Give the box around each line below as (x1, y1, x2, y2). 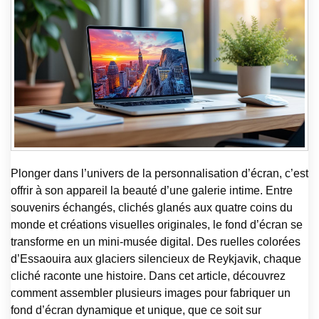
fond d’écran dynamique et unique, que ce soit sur (11, 303, 261, 316)
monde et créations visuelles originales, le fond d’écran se (11, 218, 303, 231)
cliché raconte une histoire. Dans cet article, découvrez (11, 269, 286, 282)
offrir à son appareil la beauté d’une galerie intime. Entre (11, 184, 293, 197)
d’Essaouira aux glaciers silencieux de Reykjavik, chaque (11, 252, 301, 265)
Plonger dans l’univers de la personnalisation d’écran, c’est (11, 167, 308, 179)
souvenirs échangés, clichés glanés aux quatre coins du (11, 201, 293, 214)
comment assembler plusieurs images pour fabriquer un (11, 286, 291, 299)
